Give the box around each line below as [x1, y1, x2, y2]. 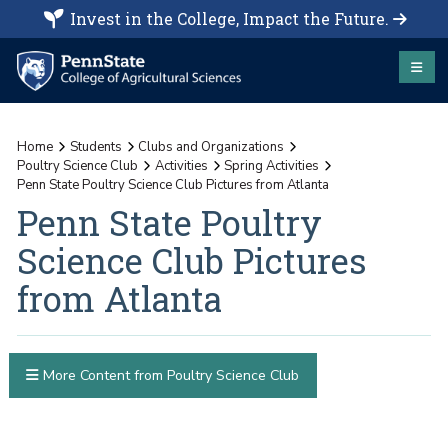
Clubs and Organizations [138, 137, 285, 156]
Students [69, 137, 122, 156]
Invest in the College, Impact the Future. [69, 8, 389, 29]
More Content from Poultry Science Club [38, 366, 299, 386]
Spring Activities [224, 156, 320, 175]
